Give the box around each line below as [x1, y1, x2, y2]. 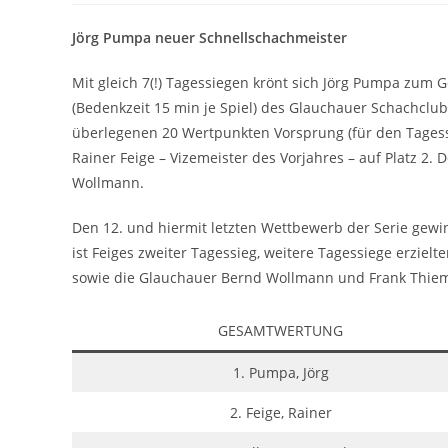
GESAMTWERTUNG [218, 321, 343, 340]
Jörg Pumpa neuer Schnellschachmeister [72, 28, 351, 47]
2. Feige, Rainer [229, 403, 332, 422]
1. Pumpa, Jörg [232, 363, 329, 382]
